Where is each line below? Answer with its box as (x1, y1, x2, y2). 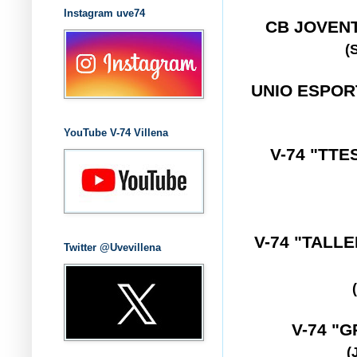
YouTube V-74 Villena (64, 126, 168, 139)
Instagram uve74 (64, 6, 145, 19)
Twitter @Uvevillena (64, 241, 161, 253)
